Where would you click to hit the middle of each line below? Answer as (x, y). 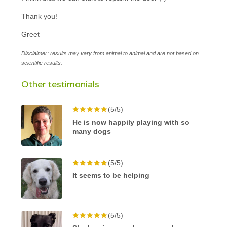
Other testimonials (61, 84)
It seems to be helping (111, 175)
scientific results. (42, 63)
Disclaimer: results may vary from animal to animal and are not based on (110, 53)
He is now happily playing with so (131, 122)
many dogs (92, 131)
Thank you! (40, 16)
